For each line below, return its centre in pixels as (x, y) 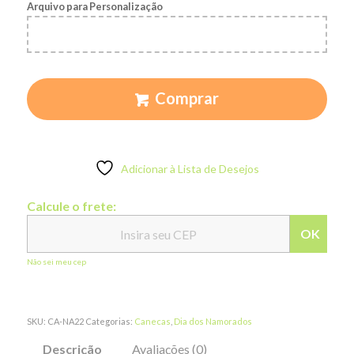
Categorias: (109, 322)
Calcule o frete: (71, 206)
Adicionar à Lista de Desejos (190, 169)
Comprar (186, 98)
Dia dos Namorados (213, 322)
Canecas (152, 322)
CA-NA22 (65, 322)
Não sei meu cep (56, 262)
